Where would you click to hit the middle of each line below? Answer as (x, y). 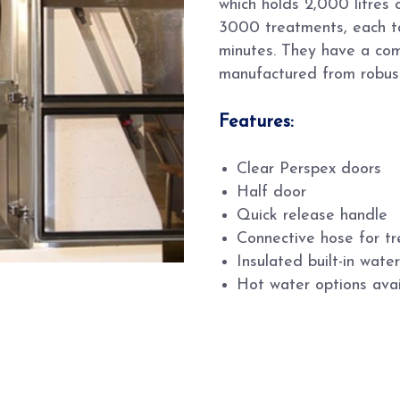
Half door (271, 192)
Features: (256, 122)
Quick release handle (312, 216)
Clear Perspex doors (309, 169)
